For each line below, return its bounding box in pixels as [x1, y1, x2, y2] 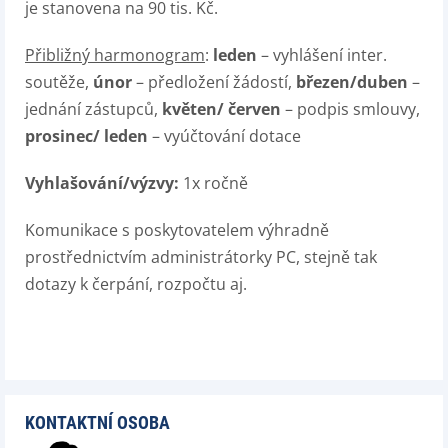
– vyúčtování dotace [148, 125, 301, 147]
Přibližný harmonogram [25, 44, 205, 66]
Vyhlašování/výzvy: [25, 172, 179, 194]
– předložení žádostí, [132, 71, 296, 93]
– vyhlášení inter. [257, 44, 387, 66]
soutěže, [25, 71, 93, 93]
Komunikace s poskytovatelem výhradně [25, 219, 329, 241]
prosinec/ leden [25, 125, 148, 147]
